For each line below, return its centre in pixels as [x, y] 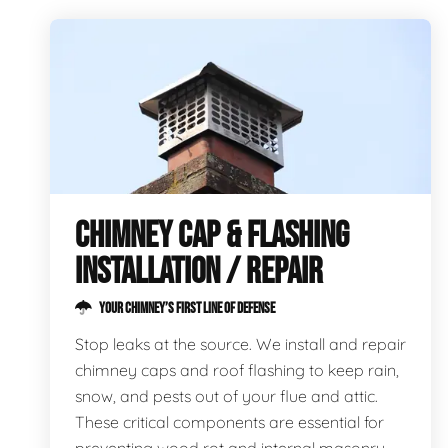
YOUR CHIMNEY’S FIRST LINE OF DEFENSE [186, 308]
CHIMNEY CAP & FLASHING [212, 236]
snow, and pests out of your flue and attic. [226, 396]
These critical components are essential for [229, 422]
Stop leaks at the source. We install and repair [240, 344]
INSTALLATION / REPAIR [199, 272]
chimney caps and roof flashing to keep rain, [237, 370]
